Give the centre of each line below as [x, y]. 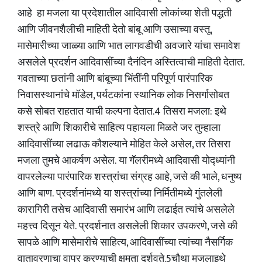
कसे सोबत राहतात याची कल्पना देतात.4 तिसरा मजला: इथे [122, 112]
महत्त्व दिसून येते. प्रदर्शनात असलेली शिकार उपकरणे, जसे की [127, 226]
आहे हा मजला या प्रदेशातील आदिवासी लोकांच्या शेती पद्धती [125, 13]
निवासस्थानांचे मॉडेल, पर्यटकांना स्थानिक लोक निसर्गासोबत [123, 95]
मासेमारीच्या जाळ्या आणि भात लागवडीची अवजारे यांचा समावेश [129, 46]
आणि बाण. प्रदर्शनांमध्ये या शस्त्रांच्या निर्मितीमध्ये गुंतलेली [120, 194]
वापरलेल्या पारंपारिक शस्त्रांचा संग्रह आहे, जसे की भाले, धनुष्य [130, 177]
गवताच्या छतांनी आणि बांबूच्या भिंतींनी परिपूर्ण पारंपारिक [115, 79]
